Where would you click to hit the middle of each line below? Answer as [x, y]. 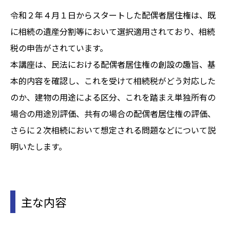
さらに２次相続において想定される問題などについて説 [113, 130]
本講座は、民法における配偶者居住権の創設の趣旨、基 [113, 64]
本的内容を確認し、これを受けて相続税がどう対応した [113, 80]
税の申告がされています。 [59, 47]
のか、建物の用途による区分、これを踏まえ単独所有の [113, 97]
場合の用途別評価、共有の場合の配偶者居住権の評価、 [113, 113]
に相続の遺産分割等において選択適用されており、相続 [113, 31]
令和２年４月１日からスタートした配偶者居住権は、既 [113, 15]
